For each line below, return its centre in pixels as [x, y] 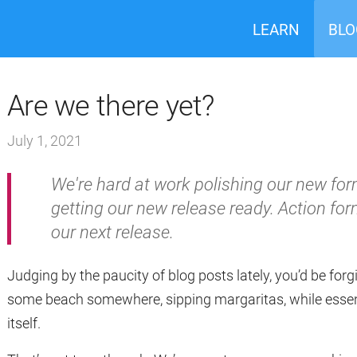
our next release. [112, 232]
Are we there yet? [111, 106]
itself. [24, 323]
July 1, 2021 [45, 141]
